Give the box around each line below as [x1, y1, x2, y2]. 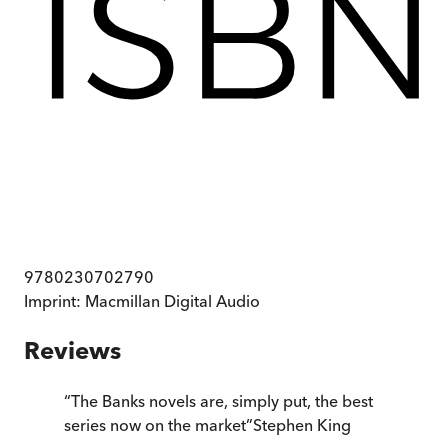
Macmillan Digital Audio [85, 291, 260, 312]
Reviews [24, 336, 121, 366]
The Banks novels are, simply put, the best [71, 391, 373, 412]
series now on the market [64, 415, 246, 436]
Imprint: [24, 291, 85, 312]
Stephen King [253, 415, 351, 436]
